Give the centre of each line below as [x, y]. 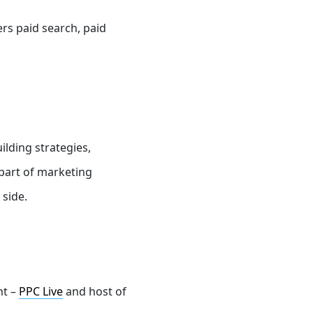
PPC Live [41, 291]
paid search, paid [60, 28]
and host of [95, 291]
